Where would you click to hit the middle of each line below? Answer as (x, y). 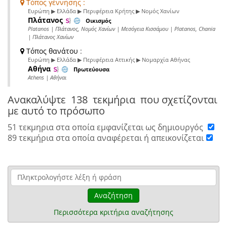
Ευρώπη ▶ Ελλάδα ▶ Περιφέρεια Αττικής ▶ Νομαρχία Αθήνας (109, 59)
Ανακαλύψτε (39, 99)
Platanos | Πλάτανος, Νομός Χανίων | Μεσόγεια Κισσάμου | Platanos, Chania (122, 28)
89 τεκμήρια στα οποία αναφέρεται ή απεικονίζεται (106, 138)
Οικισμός (98, 21)
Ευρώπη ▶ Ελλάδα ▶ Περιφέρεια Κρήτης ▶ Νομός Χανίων (104, 11)
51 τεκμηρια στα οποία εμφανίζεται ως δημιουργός (106, 127)
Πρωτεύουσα (91, 69)
